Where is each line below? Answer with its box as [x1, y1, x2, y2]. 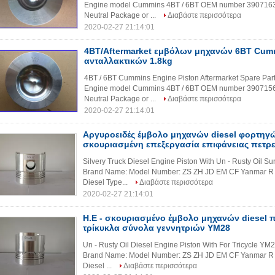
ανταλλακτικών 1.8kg [84, 56, 172, 66]
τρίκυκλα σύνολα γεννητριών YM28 [83, 223, 230, 233]
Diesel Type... [83, 178, 130, 187]
